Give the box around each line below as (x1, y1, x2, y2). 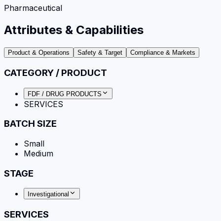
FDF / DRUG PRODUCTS (28, 90, 102, 98)
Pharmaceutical (4, 3, 62, 13)
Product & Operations (8, 49, 70, 57)
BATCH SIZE (4, 118, 57, 130)
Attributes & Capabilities (4, 23, 144, 37)
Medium (24, 148, 53, 158)
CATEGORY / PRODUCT (4, 67, 107, 78)
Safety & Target (77, 49, 122, 57)
